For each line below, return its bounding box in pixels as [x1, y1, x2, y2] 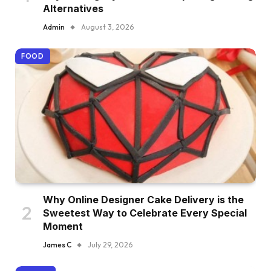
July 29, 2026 [88, 240, 132, 250]
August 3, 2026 [81, 22, 134, 31]
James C [43, 240, 71, 250]
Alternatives [43, 2, 103, 15]
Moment [43, 220, 83, 233]
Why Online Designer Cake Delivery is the [43, 194, 244, 206]
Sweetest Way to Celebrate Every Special [43, 207, 247, 220]
